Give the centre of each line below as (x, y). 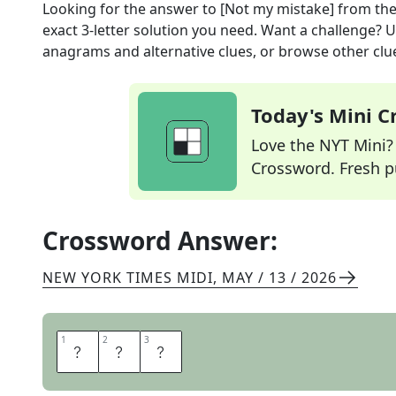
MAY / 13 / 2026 (279, 278)
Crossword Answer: (160, 240)
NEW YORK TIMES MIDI (128, 278)
